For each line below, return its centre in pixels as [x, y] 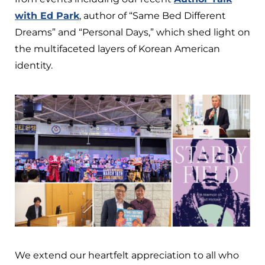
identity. [34, 65]
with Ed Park [47, 15]
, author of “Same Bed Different [153, 15]
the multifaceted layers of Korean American [117, 49]
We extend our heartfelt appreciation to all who [127, 256]
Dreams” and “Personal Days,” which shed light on [132, 32]
